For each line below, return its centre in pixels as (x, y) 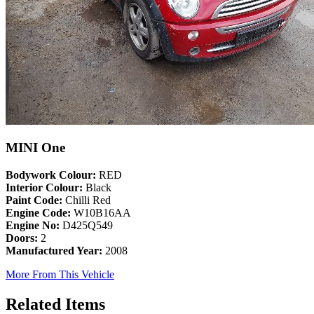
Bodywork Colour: (51, 175)
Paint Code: (34, 200)
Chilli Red (87, 200)
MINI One (35, 148)
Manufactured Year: (54, 251)
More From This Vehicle (60, 275)
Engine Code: (38, 213)
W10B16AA (101, 213)
